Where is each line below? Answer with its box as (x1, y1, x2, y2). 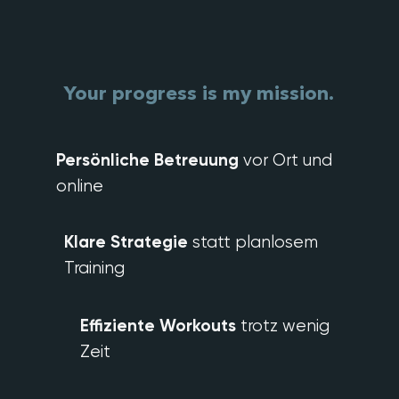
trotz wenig (236, 316, 330, 336)
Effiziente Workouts (80, 315, 236, 336)
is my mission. (197, 85, 334, 104)
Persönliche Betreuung (56, 150, 239, 170)
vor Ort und (239, 151, 332, 170)
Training (64, 258, 125, 278)
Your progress (64, 85, 197, 104)
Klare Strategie (64, 232, 188, 252)
